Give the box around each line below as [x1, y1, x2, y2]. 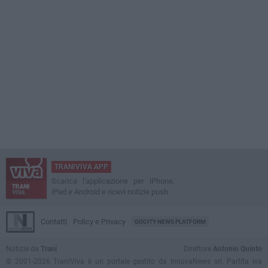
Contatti [41, 217, 67, 227]
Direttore [184, 245, 213, 254]
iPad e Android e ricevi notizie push [51, 187, 168, 197]
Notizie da [6, 245, 41, 254]
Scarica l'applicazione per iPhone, [51, 176, 175, 186]
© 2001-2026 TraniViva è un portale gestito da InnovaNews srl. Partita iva [6, 257, 262, 266]
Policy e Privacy [73, 217, 126, 227]
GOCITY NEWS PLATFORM [135, 218, 206, 226]
